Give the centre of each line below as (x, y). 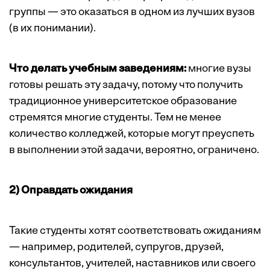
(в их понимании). (52, 29)
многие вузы (219, 69)
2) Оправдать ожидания (71, 191)
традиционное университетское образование (123, 102)
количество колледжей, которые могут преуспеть (132, 134)
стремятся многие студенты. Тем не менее (115, 118)
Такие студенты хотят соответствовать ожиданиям (135, 231)
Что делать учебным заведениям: (98, 69)
